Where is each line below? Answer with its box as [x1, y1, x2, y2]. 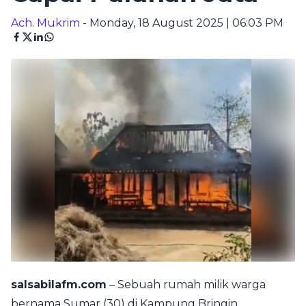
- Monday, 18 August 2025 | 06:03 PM [80, 16, 283, 29]
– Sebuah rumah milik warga [107, 278, 266, 292]
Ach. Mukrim [11, 16, 80, 29]
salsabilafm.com [11, 278, 107, 292]
